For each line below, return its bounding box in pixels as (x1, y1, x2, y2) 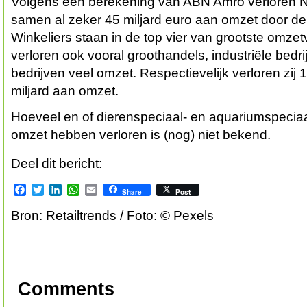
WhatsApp (79, 184, 130, 195)
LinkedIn (62, 184, 103, 195)
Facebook (26, 184, 75, 195)
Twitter (44, 184, 76, 195)
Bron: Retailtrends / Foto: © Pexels (11, 208, 214, 223)
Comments (18, 278, 114, 299)
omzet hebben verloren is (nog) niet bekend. (11, 127, 271, 142)
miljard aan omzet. (11, 84, 119, 98)
